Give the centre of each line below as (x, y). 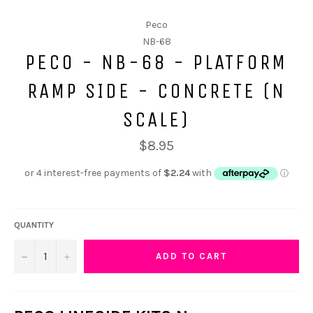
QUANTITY (34, 225)
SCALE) (156, 119)
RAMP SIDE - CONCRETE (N (156, 90)
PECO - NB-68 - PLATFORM (156, 62)
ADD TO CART (191, 256)
